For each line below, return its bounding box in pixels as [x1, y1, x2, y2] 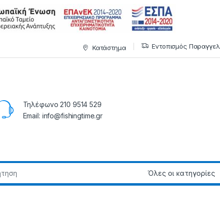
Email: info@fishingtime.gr [23, 111, 103, 120]
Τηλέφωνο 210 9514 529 [23, 100, 102, 109]
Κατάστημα [92, 43, 126, 52]
